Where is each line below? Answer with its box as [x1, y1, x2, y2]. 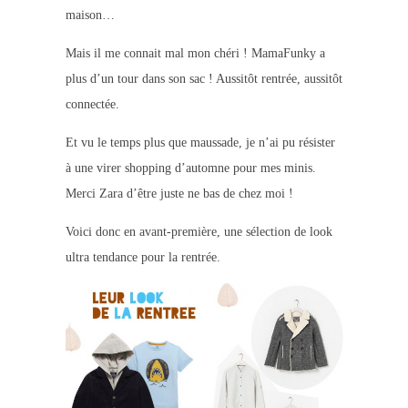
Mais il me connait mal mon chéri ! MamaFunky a [65, 46, 325, 60]
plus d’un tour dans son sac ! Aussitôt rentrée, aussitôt [65, 71, 342, 86]
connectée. [65, 97, 119, 111]
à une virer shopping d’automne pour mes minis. [65, 160, 316, 175]
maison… [65, 7, 115, 22]
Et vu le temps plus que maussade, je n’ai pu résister [65, 135, 335, 149]
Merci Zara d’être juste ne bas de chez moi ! [65, 186, 293, 200]
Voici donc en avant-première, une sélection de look [65, 224, 332, 239]
